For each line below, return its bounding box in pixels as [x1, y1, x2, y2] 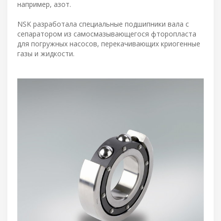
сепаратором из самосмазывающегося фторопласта [17, 29, 196, 38]
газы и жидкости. [17, 48, 74, 58]
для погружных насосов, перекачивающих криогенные [17, 38, 200, 48]
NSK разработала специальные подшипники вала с [17, 19, 189, 29]
